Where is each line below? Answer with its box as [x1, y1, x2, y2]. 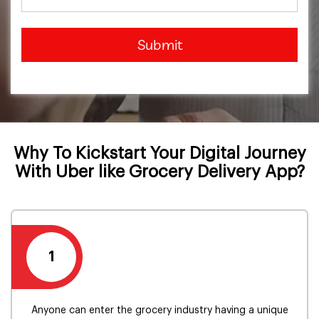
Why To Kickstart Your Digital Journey [13, 145, 306, 162]
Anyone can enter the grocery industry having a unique [31, 305, 288, 315]
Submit [137, 36, 182, 53]
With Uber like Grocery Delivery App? [14, 163, 305, 180]
